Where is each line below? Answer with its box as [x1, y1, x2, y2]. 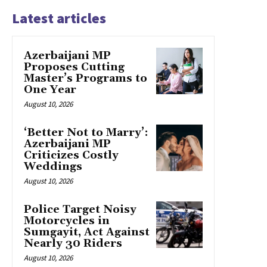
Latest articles [12, 8, 106, 27]
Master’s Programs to [24, 71, 147, 85]
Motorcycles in [24, 213, 110, 228]
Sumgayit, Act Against [24, 225, 150, 239]
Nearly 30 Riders [24, 236, 122, 250]
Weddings [24, 159, 82, 173]
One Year [24, 82, 76, 97]
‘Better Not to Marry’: [24, 125, 148, 139]
